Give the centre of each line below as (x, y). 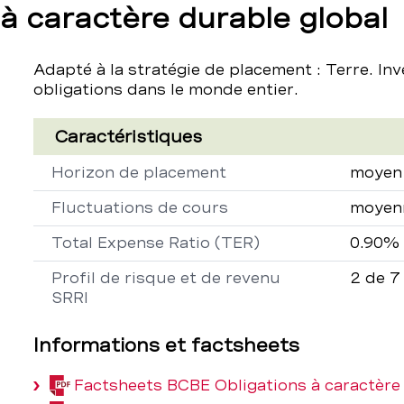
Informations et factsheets (166, 345)
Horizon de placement (138, 173)
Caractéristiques (128, 137)
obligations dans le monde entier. (165, 90)
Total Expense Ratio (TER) (155, 243)
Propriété (70, 165)
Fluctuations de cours (139, 208)
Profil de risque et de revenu (165, 278)
